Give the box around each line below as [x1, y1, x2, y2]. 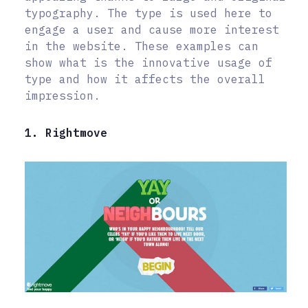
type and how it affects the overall [25, 72, 265, 87]
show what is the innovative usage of [25, 56, 272, 70]
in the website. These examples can [25, 39, 258, 54]
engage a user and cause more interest [25, 23, 279, 37]
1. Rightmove [25, 126, 107, 140]
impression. [25, 89, 100, 103]
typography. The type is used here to [25, 6, 272, 21]
